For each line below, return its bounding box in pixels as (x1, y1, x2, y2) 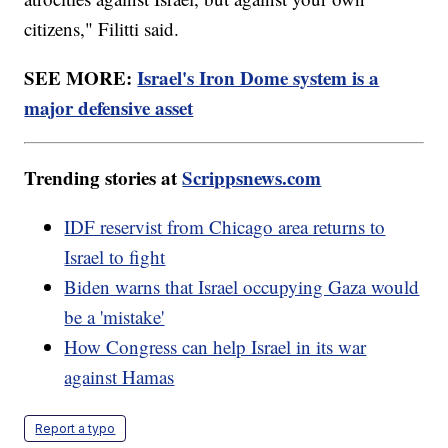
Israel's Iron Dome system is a (137, 63, 380, 91)
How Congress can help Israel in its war (64, 333, 367, 359)
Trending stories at (24, 163, 183, 191)
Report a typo (35, 420, 116, 436)
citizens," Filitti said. (24, 15, 180, 41)
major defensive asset (24, 93, 194, 121)
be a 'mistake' (64, 303, 165, 329)
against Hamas (64, 363, 175, 389)
